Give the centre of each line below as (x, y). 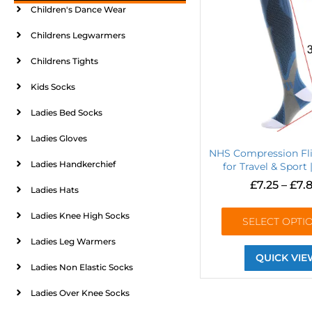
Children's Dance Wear (78, 9)
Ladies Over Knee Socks (80, 292)
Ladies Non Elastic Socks (82, 267)
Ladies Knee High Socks (80, 215)
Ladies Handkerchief (73, 164)
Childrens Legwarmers (78, 35)
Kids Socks (53, 86)
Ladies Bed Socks (67, 112)
